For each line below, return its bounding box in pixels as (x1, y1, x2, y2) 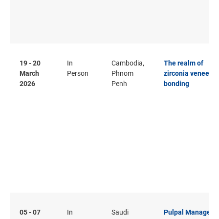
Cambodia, (111, 59, 144, 67)
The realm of (164, 59, 203, 67)
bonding (164, 79, 189, 88)
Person (67, 69, 88, 77)
